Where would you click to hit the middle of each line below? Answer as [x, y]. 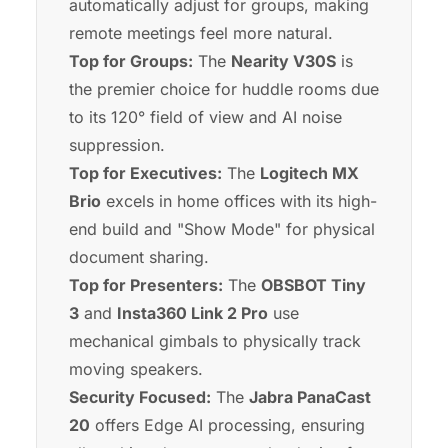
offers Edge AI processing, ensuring [227, 425]
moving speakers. [136, 369]
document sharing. [139, 257]
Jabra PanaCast [310, 397]
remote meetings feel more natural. [201, 33]
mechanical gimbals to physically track [215, 341]
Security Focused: [140, 397]
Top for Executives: [145, 173]
